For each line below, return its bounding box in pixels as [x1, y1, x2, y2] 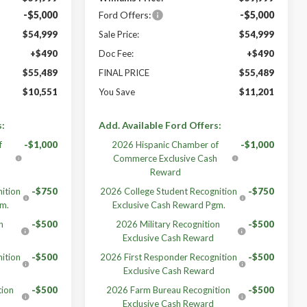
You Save [99, 86, 136, 97]
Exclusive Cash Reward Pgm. [112, 199, 225, 210]
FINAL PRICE [99, 66, 150, 78]
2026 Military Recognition [116, 218, 221, 230]
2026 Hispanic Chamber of [112, 138, 219, 150]
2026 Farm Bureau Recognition [106, 284, 231, 295]
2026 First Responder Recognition [100, 251, 238, 262]
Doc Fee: [99, 47, 134, 59]
